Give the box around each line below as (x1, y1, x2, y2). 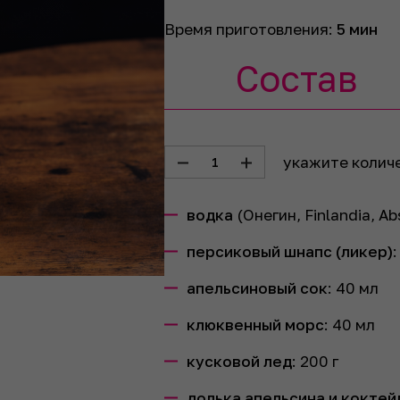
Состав (235, 57, 357, 100)
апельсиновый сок (187, 279, 328, 297)
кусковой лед (187, 352, 292, 371)
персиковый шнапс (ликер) (187, 242, 393, 261)
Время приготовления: (164, 20, 337, 38)
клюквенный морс (187, 315, 324, 334)
